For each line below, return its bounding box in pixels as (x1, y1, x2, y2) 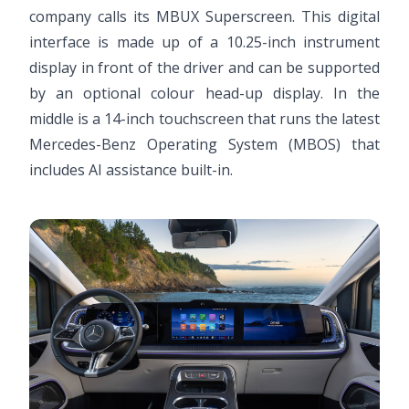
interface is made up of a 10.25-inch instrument (29, 32, 380, 53)
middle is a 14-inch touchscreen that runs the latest (29, 109, 380, 130)
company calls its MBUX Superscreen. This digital (29, 6, 380, 27)
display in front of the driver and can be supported (29, 58, 380, 79)
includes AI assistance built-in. (29, 160, 233, 181)
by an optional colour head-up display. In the (29, 83, 380, 104)
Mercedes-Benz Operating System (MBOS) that (29, 134, 380, 155)
